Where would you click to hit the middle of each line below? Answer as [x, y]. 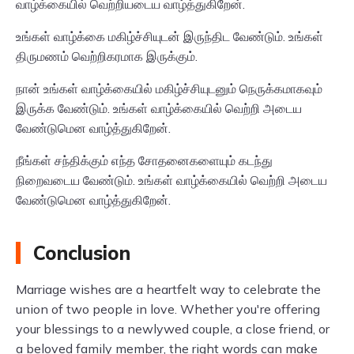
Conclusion [82, 253]
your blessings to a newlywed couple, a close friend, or [173, 329]
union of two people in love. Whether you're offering [168, 309]
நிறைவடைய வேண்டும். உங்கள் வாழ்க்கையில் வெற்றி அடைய [171, 180]
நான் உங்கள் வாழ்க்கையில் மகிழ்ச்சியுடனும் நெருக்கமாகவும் [169, 88]
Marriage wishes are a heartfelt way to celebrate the [168, 289]
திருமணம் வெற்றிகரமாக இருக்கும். [107, 56]
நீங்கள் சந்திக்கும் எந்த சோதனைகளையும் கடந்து [144, 160]
